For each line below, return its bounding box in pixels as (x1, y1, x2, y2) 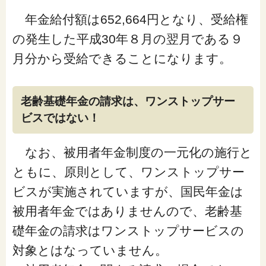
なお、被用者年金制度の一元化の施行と (12, 145, 252, 160)
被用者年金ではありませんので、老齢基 (12, 204, 242, 218)
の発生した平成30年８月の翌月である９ (12, 32, 243, 46)
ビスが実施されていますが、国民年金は (12, 185, 243, 199)
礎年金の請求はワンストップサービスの (12, 224, 244, 238)
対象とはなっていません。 (12, 243, 167, 258)
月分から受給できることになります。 (12, 52, 232, 66)
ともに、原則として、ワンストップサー (12, 165, 245, 179)
